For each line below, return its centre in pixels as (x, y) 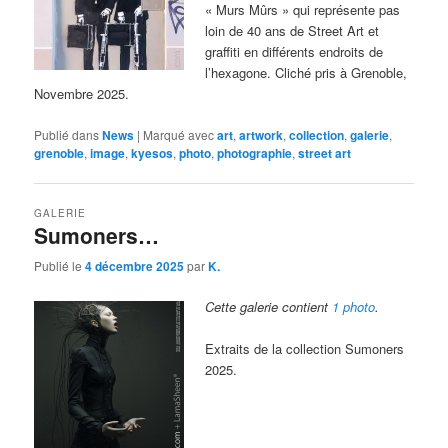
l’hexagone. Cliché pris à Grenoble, (306, 73)
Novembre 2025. (82, 94)
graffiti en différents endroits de (294, 52)
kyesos (152, 152)
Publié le (60, 266)
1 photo (354, 307)
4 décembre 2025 (135, 266)
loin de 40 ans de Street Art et (292, 31)
